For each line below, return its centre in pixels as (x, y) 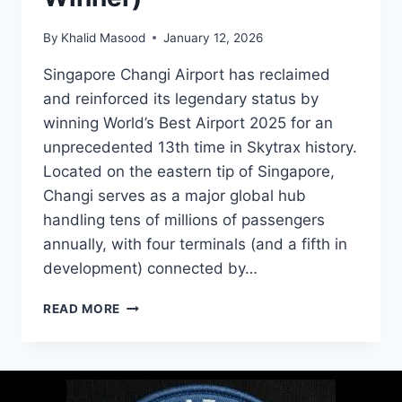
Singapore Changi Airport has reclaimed (187, 74)
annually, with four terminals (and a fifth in (195, 244)
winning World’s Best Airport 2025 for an (188, 122)
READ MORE (82, 308)
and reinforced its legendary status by (181, 98)
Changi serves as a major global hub (175, 195)
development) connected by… (150, 268)
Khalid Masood (104, 37)
